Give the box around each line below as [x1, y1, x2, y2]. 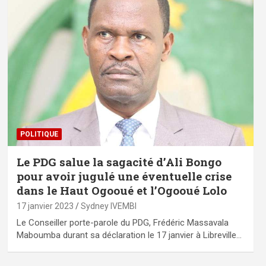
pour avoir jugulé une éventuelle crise [16, 168, 232, 183]
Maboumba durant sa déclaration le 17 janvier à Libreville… [16, 229, 242, 240]
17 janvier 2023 [16, 201, 74, 211]
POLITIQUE [20, 129, 58, 138]
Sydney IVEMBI [80, 201, 137, 211]
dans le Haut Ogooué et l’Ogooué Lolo [16, 182, 227, 198]
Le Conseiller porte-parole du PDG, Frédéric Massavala [16, 217, 229, 228]
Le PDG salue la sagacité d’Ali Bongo [16, 154, 221, 169]
